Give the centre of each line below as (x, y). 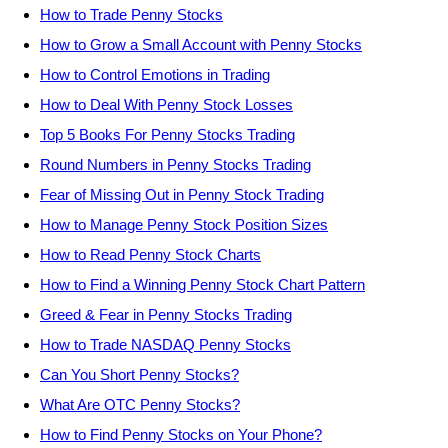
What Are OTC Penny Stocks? (140, 404)
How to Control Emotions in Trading (155, 74)
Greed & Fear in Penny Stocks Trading (166, 314)
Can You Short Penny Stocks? (139, 374)
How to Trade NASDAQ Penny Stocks (165, 344)
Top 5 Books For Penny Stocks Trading (167, 134)
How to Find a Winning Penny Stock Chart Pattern (202, 284)
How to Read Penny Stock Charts (150, 254)
